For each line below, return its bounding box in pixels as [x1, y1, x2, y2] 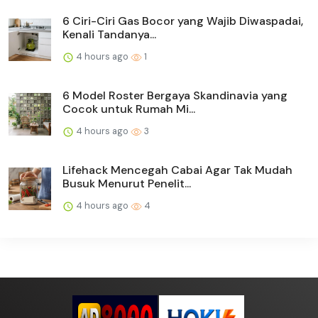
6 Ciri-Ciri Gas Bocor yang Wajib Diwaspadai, [62, 13, 303, 28]
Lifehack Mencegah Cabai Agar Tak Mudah [62, 162, 292, 177]
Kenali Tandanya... [62, 26, 156, 42]
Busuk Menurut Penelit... [62, 175, 191, 191]
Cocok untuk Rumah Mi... [62, 101, 195, 116]
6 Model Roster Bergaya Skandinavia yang [62, 87, 287, 103]
